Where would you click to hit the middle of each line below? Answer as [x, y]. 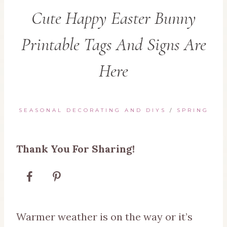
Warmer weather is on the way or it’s [104, 217]
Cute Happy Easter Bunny [113, 18]
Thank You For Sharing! [75, 149]
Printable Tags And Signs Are [113, 45]
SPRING [193, 110]
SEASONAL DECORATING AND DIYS [92, 110]
